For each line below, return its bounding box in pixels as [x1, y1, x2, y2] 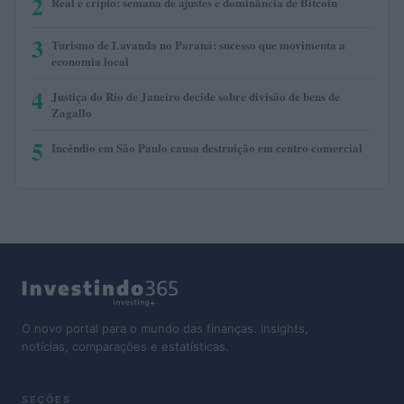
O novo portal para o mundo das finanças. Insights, [22, 320, 308, 335]
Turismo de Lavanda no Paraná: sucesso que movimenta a [51, 35, 345, 53]
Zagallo [51, 103, 92, 121]
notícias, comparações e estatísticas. [22, 338, 229, 353]
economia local [51, 51, 129, 69]
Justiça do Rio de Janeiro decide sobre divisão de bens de [51, 87, 340, 105]
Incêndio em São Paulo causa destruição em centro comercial [51, 138, 363, 156]
